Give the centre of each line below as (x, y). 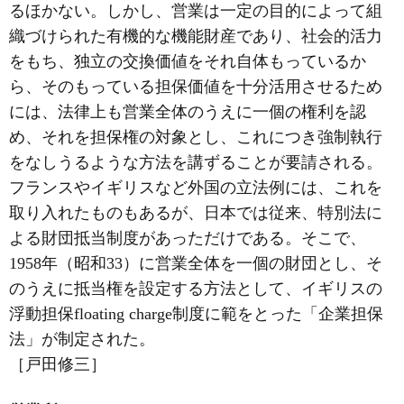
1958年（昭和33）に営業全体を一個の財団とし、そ (196, 263)
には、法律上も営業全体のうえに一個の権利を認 (188, 111)
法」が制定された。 (82, 339)
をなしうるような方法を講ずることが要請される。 (196, 162)
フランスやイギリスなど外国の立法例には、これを (196, 187)
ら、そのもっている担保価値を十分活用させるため (196, 86)
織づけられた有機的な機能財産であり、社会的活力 (196, 36)
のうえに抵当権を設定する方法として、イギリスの (196, 288)
